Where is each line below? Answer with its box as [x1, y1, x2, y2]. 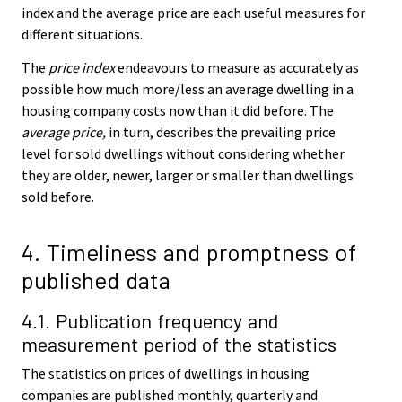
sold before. [22, 188, 94, 206]
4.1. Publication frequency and [22, 309, 278, 333]
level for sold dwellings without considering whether [22, 144, 345, 163]
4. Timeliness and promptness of [22, 237, 356, 266]
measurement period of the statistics [22, 332, 336, 356]
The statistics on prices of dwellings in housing [22, 364, 310, 383]
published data [22, 265, 170, 293]
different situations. [22, 25, 143, 44]
